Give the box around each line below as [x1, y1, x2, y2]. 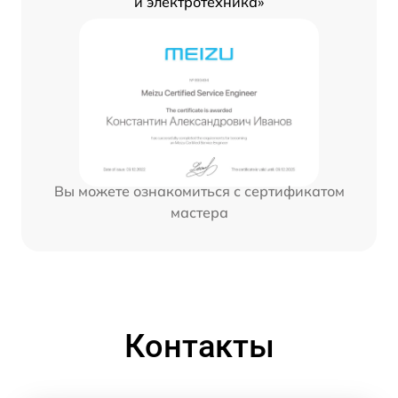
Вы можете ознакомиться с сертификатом [53, 181, 345, 200]
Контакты [123, 327, 275, 365]
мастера [170, 203, 228, 221]
